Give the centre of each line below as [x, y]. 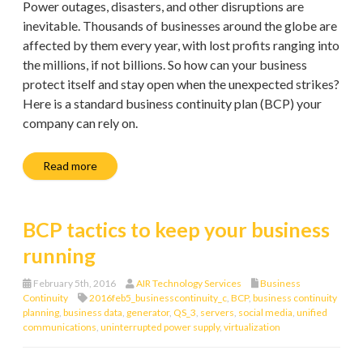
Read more [70, 165]
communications [60, 327]
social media [265, 312]
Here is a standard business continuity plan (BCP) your [172, 103]
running [59, 255]
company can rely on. [80, 122]
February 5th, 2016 [74, 283]
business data [93, 312]
